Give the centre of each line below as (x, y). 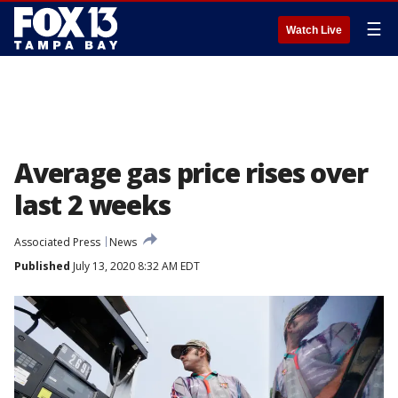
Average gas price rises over (191, 173)
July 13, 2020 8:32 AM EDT (135, 266)
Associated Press (57, 242)
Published (42, 266)
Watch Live (314, 30)
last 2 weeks (92, 205)
